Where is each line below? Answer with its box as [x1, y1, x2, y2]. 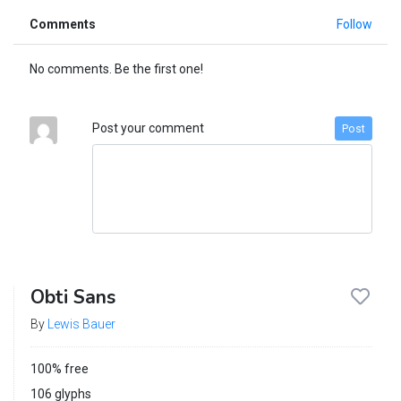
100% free [30, 362, 89, 377]
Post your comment [91, 121, 204, 136]
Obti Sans [30, 285, 115, 311]
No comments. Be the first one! [29, 62, 203, 77]
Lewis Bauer [47, 317, 115, 332]
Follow [336, 17, 372, 32]
